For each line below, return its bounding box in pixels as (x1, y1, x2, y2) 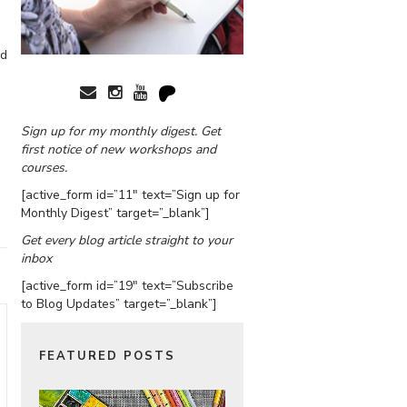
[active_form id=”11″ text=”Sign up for (21, 185, 240, 203)
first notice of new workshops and (21, 140, 216, 158)
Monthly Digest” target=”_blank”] (21, 203, 210, 222)
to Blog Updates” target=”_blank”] (21, 294, 217, 313)
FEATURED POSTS (39, 347, 175, 364)
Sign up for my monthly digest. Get (21, 122, 221, 140)
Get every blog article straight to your (21, 231, 233, 249)
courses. (21, 158, 67, 176)
